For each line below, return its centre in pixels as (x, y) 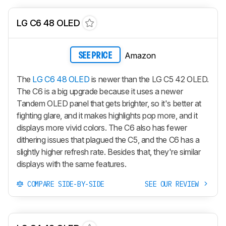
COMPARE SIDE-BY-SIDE (64, 184)
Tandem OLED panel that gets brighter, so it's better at (109, 104)
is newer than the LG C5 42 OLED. (149, 79)
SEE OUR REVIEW (174, 184)
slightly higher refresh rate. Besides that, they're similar (109, 152)
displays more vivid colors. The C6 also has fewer (102, 128)
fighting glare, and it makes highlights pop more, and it (107, 116)
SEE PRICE (95, 55)
